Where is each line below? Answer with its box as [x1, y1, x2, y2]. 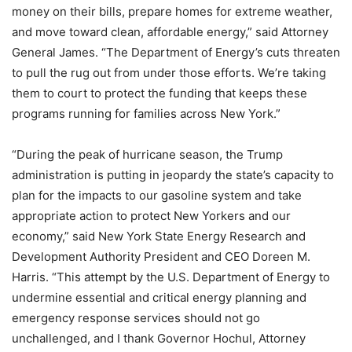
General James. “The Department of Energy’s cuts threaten [12, 45, 340, 60]
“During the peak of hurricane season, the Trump [12, 147, 283, 162]
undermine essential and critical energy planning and [12, 290, 306, 305]
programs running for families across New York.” [12, 106, 280, 121]
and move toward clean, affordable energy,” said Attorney [12, 24, 328, 39]
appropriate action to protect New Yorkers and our [12, 208, 291, 223]
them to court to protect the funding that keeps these [12, 86, 307, 101]
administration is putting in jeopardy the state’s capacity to [12, 167, 334, 182]
